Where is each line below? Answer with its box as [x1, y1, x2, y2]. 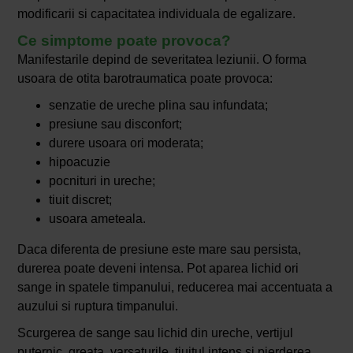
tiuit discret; [48, 193, 112, 207]
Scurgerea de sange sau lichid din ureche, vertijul [17, 326, 293, 340]
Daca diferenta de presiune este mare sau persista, [17, 243, 301, 257]
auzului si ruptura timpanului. [17, 299, 178, 314]
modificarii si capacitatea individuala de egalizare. [17, 7, 295, 21]
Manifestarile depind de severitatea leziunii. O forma [17, 53, 307, 67]
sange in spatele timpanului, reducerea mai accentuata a [17, 281, 333, 295]
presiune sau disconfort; [48, 117, 182, 132]
